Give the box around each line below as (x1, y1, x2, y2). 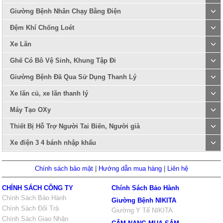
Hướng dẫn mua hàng (99, 165, 162, 172)
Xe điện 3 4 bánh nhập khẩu (10, 139, 97, 146)
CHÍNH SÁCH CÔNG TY (2, 184, 74, 192)
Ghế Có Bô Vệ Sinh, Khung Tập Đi (10, 57, 116, 64)
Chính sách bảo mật (35, 165, 93, 172)
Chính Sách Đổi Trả (2, 205, 59, 212)
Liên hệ (167, 165, 188, 172)
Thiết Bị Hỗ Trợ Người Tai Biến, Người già (10, 122, 140, 130)
